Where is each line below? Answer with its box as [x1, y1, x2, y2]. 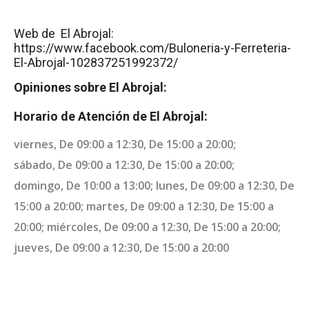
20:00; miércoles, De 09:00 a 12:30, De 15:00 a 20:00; [14, 219, 281, 235]
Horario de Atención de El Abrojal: [14, 108, 208, 123]
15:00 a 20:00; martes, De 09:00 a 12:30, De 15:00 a [14, 198, 274, 214]
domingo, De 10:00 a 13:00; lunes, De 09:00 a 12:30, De [14, 177, 295, 193]
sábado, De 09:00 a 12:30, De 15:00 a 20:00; [14, 157, 235, 172]
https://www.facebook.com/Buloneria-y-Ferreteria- [14, 41, 291, 56]
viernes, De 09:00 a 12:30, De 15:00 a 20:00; [14, 136, 236, 152]
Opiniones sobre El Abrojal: [14, 80, 167, 95]
